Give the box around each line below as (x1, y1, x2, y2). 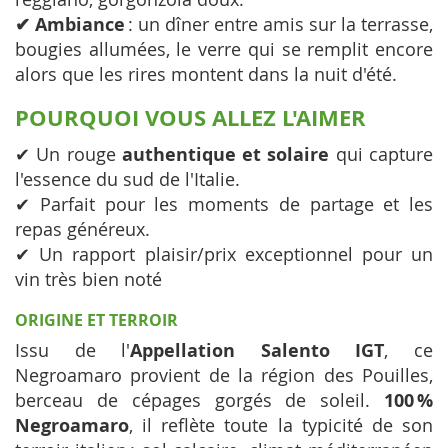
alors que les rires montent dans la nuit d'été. (15, 62, 397, 86)
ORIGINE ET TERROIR (15, 309, 178, 331)
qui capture (329, 142, 434, 166)
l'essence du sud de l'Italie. (15, 167, 240, 191)
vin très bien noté (15, 267, 162, 291)
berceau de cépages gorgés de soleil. (15, 388, 384, 412)
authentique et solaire (121, 142, 330, 167)
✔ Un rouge (15, 142, 122, 166)
